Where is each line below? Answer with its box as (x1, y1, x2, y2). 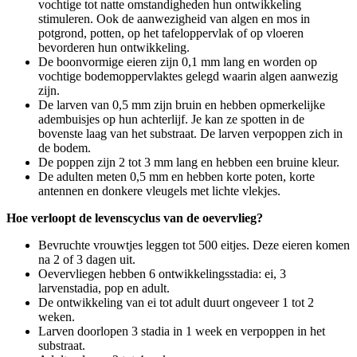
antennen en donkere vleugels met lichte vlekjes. (38, 183, 280, 198)
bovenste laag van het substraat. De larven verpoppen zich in (38, 126, 343, 140)
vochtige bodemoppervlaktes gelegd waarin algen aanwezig (38, 69, 338, 83)
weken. (38, 309, 75, 324)
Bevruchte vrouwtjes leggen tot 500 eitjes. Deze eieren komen (38, 237, 350, 252)
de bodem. (38, 140, 91, 155)
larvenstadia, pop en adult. (38, 280, 170, 295)
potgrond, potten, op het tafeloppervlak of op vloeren (38, 25, 304, 40)
